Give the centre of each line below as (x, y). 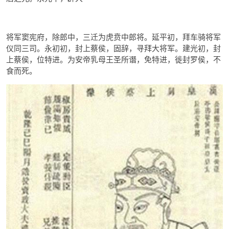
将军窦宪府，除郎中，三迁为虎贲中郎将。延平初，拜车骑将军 (113, 37)
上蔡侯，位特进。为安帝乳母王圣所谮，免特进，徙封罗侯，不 (113, 59)
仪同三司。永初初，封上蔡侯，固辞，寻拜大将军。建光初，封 (113, 48)
